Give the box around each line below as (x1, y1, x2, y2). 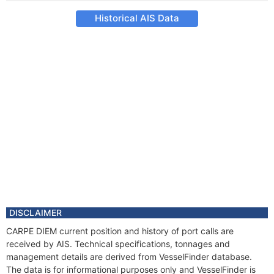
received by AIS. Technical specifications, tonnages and (6, 239, 230, 249)
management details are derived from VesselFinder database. (6, 251, 252, 262)
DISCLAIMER (9, 207, 62, 218)
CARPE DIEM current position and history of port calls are (6, 226, 234, 236)
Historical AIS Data (95, 12, 179, 24)
